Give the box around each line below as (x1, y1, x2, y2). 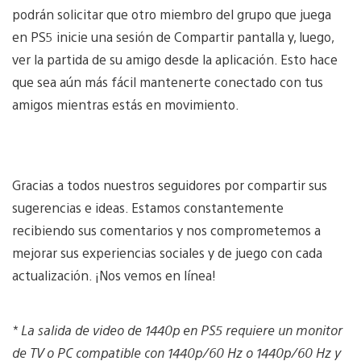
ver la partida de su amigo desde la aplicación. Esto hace (12, 50, 338, 68)
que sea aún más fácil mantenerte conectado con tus (12, 73, 323, 90)
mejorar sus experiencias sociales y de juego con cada (12, 243, 322, 261)
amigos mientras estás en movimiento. (12, 95, 239, 113)
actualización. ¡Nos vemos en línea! (12, 266, 216, 284)
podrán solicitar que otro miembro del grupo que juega (12, 5, 331, 23)
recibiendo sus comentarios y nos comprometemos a (12, 221, 321, 239)
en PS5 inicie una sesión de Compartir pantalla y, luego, (12, 27, 334, 45)
